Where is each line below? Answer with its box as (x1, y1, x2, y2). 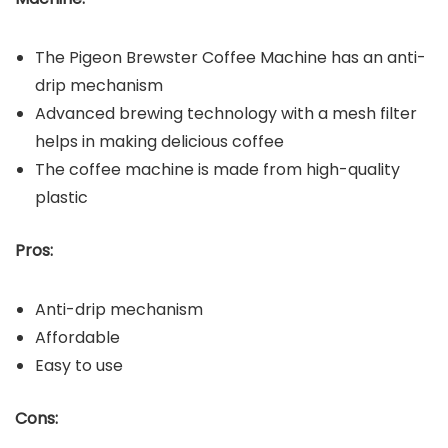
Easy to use (35, 353, 123, 377)
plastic (35, 185, 88, 209)
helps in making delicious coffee (35, 129, 284, 153)
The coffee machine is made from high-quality (35, 157, 400, 181)
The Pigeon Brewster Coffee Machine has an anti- (35, 45, 426, 69)
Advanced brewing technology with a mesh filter (35, 101, 417, 125)
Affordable (35, 325, 120, 349)
